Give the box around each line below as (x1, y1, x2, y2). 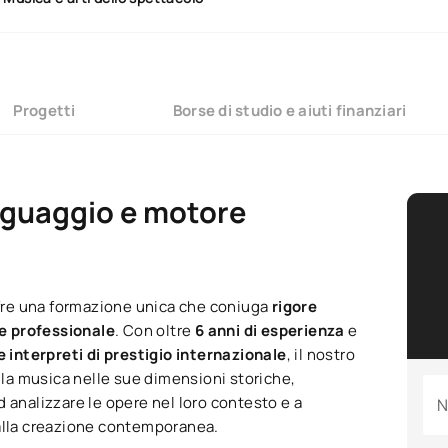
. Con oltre (115, 320, 195, 342)
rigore (271, 296, 318, 318)
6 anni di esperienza (194, 320, 349, 342)
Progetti (12, 99, 76, 121)
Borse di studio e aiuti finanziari (172, 99, 407, 121)
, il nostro (286, 344, 356, 366)
